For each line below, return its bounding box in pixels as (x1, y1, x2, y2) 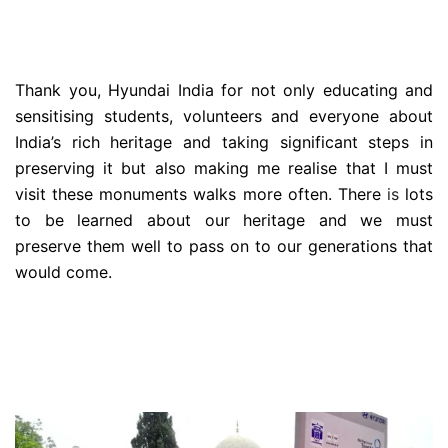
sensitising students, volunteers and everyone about (15, 106, 433, 127)
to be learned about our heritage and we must (15, 210, 433, 231)
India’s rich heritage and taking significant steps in (15, 132, 433, 153)
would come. (15, 262, 117, 283)
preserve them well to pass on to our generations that (15, 236, 433, 257)
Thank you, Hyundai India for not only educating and (15, 80, 433, 101)
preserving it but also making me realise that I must (15, 158, 433, 179)
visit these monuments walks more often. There (15, 184, 387, 205)
